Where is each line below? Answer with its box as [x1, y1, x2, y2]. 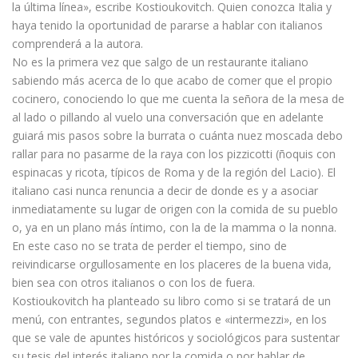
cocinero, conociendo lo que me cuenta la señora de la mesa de [12, 91, 344, 107]
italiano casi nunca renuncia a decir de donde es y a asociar [12, 183, 318, 199]
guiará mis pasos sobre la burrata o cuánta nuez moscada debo [12, 128, 343, 144]
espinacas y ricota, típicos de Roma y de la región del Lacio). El [12, 165, 336, 181]
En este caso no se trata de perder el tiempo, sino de [12, 238, 287, 254]
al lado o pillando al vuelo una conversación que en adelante [12, 109, 324, 125]
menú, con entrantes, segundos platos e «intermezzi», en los [12, 312, 327, 328]
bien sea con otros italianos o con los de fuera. [12, 275, 255, 291]
